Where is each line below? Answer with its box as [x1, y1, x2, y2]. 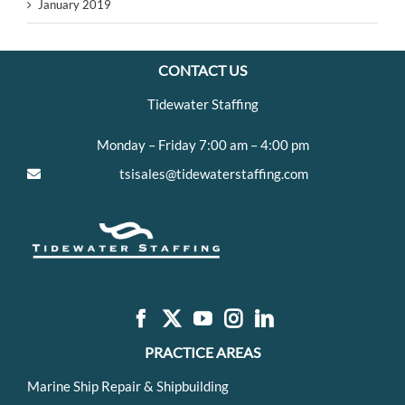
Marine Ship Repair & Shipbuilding [27, 377, 229, 394]
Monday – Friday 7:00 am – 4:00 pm [96, 137, 309, 154]
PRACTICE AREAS [145, 343, 260, 361]
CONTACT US [158, 61, 247, 80]
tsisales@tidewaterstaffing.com [119, 165, 308, 183]
